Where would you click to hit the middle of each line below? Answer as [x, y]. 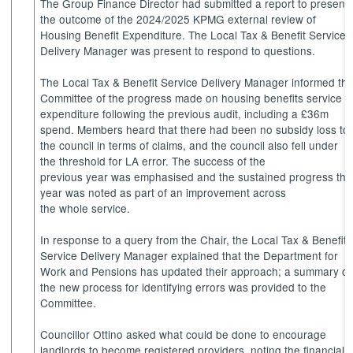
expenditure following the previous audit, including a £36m [185, 114]
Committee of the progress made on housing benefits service [191, 98]
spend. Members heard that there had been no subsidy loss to [195, 130]
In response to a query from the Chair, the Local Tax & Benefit [194, 240]
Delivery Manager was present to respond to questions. [181, 51]
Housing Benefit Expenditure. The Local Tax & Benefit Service [193, 35]
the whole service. [89, 208]
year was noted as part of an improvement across [163, 193]
